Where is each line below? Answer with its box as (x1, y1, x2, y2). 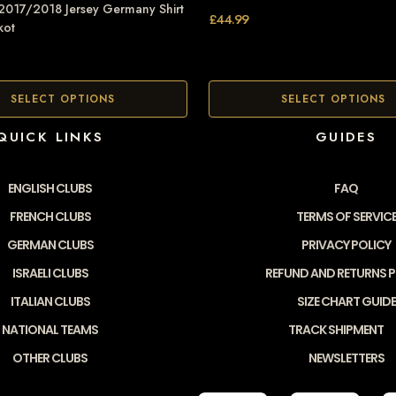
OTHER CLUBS (12, 349, 88, 368)
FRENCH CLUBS (9, 208, 91, 226)
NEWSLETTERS (308, 349, 385, 368)
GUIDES (315, 127, 377, 148)
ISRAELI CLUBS (11, 264, 88, 283)
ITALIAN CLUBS (10, 293, 90, 311)
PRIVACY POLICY (301, 236, 391, 255)
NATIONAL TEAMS (2, 321, 98, 339)
